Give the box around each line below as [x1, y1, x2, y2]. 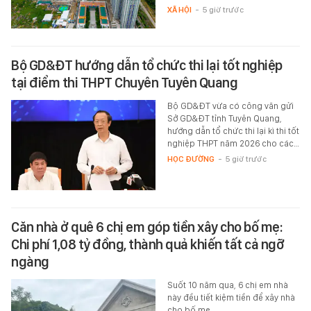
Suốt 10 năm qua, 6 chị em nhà [167, 280, 288, 291]
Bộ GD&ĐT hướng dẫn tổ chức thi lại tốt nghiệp [11, 57, 283, 74]
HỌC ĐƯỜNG [167, 154, 215, 165]
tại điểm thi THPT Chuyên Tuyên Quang [11, 74, 237, 92]
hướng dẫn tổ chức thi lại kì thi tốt [167, 126, 299, 137]
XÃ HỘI [167, 5, 192, 15]
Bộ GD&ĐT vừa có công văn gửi [167, 101, 294, 112]
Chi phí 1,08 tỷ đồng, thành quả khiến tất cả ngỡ [11, 236, 284, 253]
